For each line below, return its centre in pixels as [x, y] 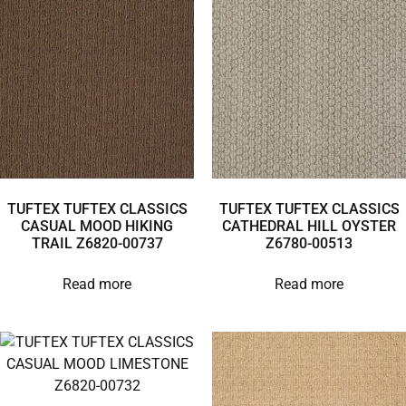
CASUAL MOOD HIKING [97, 226]
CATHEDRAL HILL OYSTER [309, 226]
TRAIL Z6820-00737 [97, 243]
